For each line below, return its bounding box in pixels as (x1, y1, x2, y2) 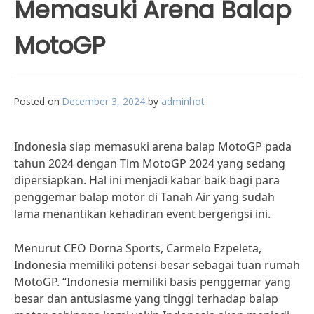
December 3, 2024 (62, 95, 145, 108)
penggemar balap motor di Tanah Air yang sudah (14, 189, 275, 205)
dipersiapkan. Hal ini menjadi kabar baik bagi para (14, 172, 280, 188)
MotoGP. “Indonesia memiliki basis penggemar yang (14, 274, 291, 289)
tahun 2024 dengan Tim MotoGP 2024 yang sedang (14, 156, 285, 171)
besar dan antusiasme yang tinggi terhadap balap (14, 291, 278, 306)
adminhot (161, 95, 204, 108)
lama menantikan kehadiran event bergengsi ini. (14, 206, 271, 221)
